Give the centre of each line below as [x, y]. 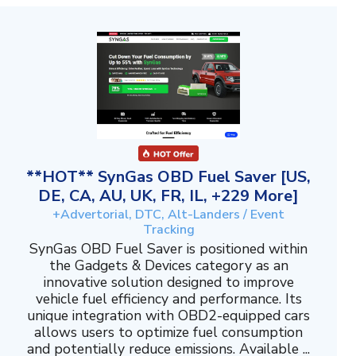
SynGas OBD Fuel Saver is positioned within [168, 248]
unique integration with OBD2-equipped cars [168, 315]
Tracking [168, 229]
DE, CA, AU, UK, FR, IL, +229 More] [168, 195]
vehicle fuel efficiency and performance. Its [168, 298]
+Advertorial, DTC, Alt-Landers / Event [168, 214]
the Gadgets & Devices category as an [168, 265]
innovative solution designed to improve [168, 282]
